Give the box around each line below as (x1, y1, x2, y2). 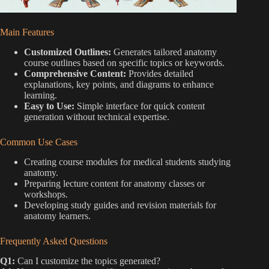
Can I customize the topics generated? (15, 255, 160, 266)
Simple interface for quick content (74, 101, 205, 112)
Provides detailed (126, 68, 193, 79)
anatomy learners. (24, 211, 91, 222)
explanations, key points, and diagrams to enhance (24, 79, 214, 90)
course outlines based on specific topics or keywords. (24, 58, 225, 68)
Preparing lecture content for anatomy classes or (24, 178, 205, 189)
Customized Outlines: (24, 47, 111, 58)
